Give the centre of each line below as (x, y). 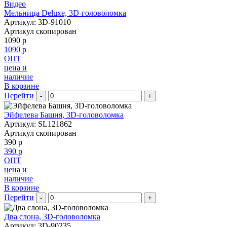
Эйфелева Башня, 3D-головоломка (64, 115)
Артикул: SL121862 (38, 124)
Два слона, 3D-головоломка (52, 217)
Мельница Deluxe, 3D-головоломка (65, 13)
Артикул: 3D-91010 (37, 22)
